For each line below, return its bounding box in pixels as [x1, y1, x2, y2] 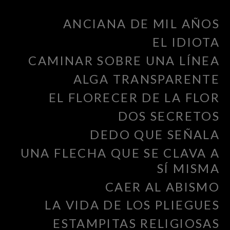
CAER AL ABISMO [105, 179, 220, 194]
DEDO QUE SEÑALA [90, 127, 220, 142]
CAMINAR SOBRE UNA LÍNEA [28, 53, 220, 68]
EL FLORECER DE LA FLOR [48, 90, 220, 105]
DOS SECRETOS [118, 108, 220, 123]
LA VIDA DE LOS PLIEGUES [45, 198, 220, 213]
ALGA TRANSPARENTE [73, 71, 220, 86]
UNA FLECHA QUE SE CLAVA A [20, 145, 220, 160]
